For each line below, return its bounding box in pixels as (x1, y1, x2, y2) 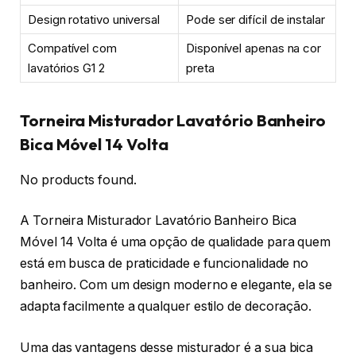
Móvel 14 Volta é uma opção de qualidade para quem (20, 234, 331, 250)
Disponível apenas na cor (186, 41, 322, 56)
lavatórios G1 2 (28, 60, 105, 76)
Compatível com (28, 41, 117, 56)
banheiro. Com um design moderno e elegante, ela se (20, 277, 333, 293)
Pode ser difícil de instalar (186, 12, 325, 28)
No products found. (20, 172, 137, 188)
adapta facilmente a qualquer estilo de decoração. (20, 299, 312, 315)
